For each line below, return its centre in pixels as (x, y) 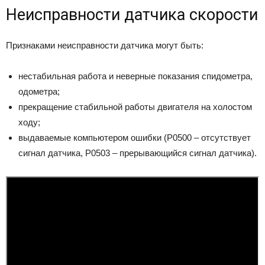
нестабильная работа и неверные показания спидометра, (135, 76)
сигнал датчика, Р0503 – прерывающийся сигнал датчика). (138, 153)
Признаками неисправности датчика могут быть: (105, 45)
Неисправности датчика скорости (132, 14)
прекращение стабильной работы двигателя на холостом (135, 106)
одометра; (39, 91)
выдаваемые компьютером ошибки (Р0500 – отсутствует (135, 137)
